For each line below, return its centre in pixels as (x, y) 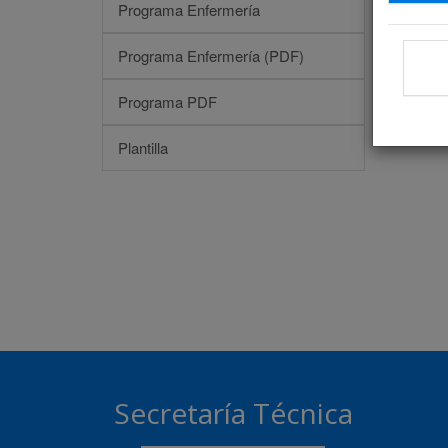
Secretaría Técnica (233, 412)
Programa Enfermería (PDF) (211, 55)
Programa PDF (167, 101)
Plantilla (143, 147)
